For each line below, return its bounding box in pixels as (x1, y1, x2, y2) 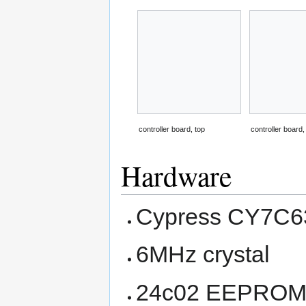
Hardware (121, 156, 232, 195)
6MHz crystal (136, 241, 270, 268)
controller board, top (139, 124, 206, 133)
